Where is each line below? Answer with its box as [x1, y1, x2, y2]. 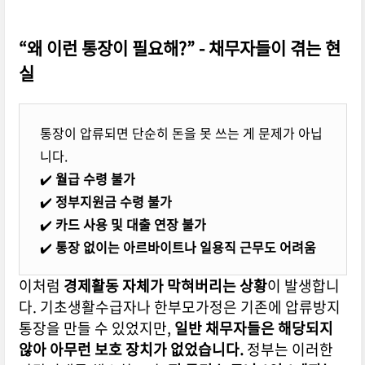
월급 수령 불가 [55, 169, 135, 189]
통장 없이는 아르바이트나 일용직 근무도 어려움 [55, 237, 316, 257]
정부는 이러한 [246, 338, 333, 361]
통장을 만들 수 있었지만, [18, 317, 174, 340]
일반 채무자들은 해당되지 [174, 317, 333, 340]
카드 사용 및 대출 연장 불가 [55, 214, 206, 235]
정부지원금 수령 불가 [55, 191, 172, 212]
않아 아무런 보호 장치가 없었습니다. [18, 338, 247, 361]
